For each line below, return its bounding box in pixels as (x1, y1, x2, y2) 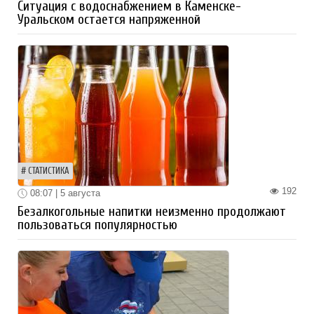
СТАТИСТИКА (28, 165, 69, 176)
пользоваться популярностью (18, 217, 177, 233)
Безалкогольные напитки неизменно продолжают (18, 204, 286, 220)
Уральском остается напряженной (18, 11, 200, 27)
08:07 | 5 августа (27, 187, 100, 198)
